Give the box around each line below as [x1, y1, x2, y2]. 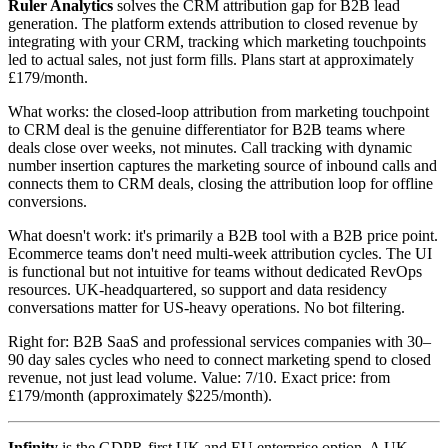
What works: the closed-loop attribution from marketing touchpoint [8, 102, 429, 120]
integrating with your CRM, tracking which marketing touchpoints [8, 32, 426, 50]
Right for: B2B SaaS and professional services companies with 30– [8, 332, 431, 350]
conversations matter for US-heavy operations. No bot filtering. [8, 298, 405, 316]
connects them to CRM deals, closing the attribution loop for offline [8, 174, 433, 192]
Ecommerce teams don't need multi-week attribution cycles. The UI [8, 244, 432, 262]
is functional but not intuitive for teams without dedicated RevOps [8, 262, 422, 280]
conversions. [8, 192, 87, 210]
